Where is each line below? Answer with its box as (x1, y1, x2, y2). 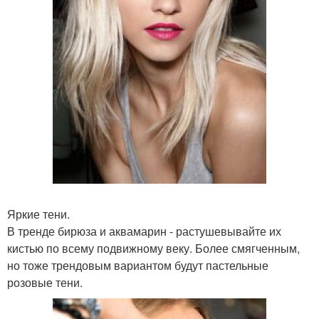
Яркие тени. (7, 205, 70, 222)
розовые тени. (7, 273, 83, 291)
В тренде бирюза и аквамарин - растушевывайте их (7, 222, 281, 239)
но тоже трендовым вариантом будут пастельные (7, 256, 268, 273)
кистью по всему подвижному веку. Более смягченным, (7, 239, 300, 256)
